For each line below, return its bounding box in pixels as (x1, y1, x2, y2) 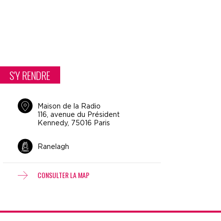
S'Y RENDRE (9, 67, 50, 83)
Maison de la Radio (37, 103, 101, 110)
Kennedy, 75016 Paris (37, 119, 110, 127)
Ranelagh (37, 143, 69, 150)
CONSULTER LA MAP (37, 169, 89, 180)
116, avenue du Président (37, 111, 120, 118)
